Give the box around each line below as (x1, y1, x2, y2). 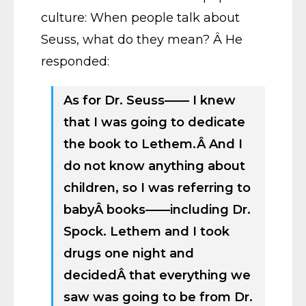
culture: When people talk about (41, 10, 240, 25)
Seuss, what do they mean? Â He (41, 32, 242, 47)
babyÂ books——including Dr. (64, 202, 251, 217)
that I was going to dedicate (64, 115, 245, 130)
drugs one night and (64, 246, 194, 261)
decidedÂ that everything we (64, 268, 251, 283)
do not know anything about (64, 158, 245, 173)
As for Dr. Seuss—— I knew (64, 93, 236, 108)
